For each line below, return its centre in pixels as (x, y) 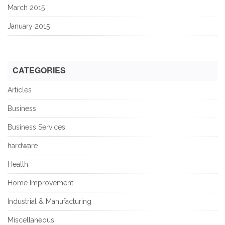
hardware (23, 145)
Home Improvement (40, 183)
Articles (20, 90)
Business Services (36, 127)
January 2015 (29, 26)
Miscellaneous (31, 220)
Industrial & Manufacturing (49, 201)
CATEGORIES (39, 70)
